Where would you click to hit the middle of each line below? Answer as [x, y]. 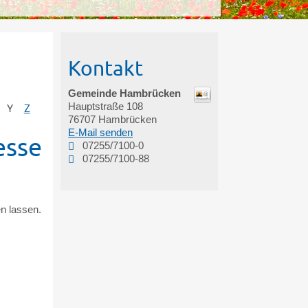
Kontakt [106, 67]
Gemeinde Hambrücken [125, 93]
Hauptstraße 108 [106, 106]
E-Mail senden [101, 132]
